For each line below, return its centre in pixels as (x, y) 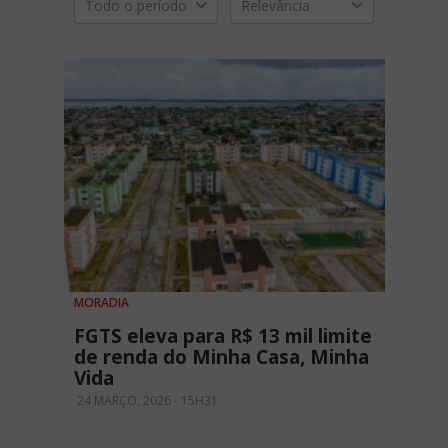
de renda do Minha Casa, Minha (221, 357)
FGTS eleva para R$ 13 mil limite (223, 336)
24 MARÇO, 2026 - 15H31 (146, 401)
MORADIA (101, 303)
